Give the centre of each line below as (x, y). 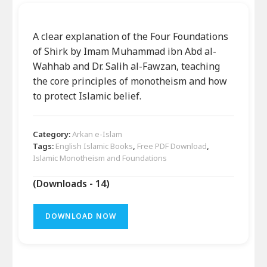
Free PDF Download (172, 146)
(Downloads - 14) (72, 184)
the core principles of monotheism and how (130, 81)
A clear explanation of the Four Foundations (131, 37)
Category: (53, 134)
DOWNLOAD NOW (81, 216)
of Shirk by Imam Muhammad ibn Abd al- (125, 52)
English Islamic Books (94, 146)
